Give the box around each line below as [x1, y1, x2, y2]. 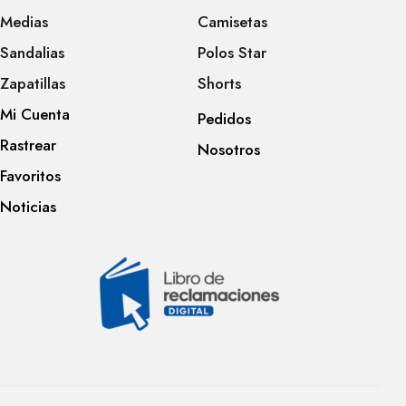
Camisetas [197, 11, 267, 34]
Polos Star [197, 42, 266, 64]
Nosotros [197, 139, 260, 161]
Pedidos [197, 108, 251, 130]
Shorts [197, 72, 241, 95]
